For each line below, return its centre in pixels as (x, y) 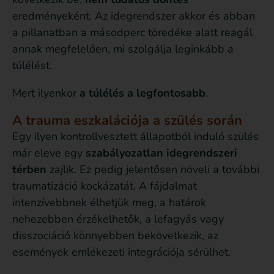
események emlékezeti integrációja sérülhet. (121, 252)
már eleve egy (49, 153)
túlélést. (32, 66)
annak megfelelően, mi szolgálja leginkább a (123, 49)
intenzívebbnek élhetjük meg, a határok (109, 203)
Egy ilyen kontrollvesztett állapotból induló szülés (135, 137)
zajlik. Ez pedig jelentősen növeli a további (153, 170)
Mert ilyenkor (46, 93)
